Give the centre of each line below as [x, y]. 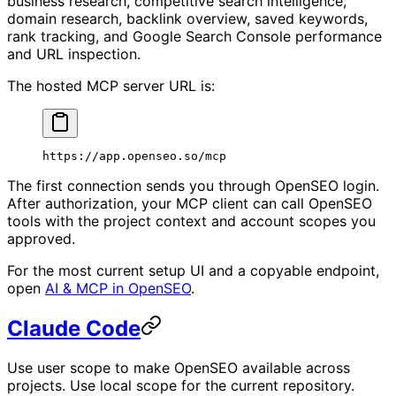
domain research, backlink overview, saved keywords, [187, 18]
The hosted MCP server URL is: [111, 85]
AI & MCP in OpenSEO [118, 288]
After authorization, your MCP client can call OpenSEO [190, 203]
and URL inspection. [74, 53]
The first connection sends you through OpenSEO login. [193, 185]
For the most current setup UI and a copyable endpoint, [193, 270]
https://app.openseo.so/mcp [134, 156]
